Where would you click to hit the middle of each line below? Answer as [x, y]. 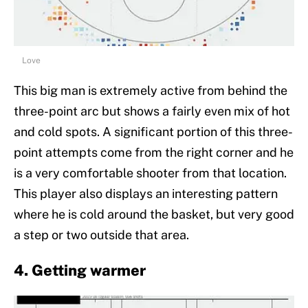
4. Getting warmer [80, 271]
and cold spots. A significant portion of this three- [153, 132]
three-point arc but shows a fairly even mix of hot [152, 111]
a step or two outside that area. [101, 235]
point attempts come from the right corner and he [154, 153]
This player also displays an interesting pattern [146, 194]
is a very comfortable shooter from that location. [150, 173]
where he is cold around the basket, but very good [154, 214]
